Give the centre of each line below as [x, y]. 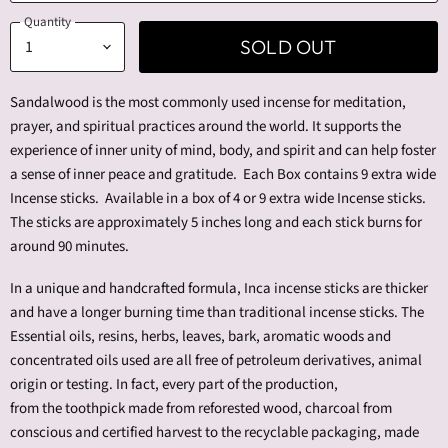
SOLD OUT [288, 47]
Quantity [47, 21]
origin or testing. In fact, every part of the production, [174, 385]
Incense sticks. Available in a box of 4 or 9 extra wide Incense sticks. [219, 199]
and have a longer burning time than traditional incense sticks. [205, 313]
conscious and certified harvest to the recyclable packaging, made [214, 433]
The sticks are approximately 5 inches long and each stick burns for [216, 223]
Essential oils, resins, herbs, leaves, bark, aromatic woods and [200, 337]
